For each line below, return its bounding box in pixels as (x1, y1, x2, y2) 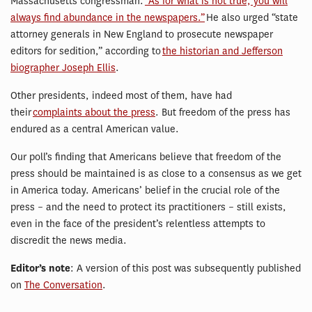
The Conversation (24, 278, 102, 292)
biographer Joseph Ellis (10, 61, 116, 75)
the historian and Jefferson (162, 44, 283, 58)
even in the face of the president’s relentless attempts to (10, 217, 265, 231)
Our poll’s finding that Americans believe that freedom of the (10, 150, 281, 164)
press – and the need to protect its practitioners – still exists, (10, 200, 286, 214)
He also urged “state (205, 10, 298, 24)
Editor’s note (10, 261, 70, 275)
